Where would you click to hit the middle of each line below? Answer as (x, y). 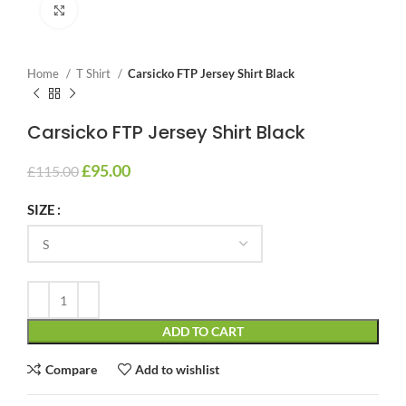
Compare (71, 369)
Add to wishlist (178, 369)
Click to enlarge (119, 10)
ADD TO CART (203, 331)
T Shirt (95, 73)
